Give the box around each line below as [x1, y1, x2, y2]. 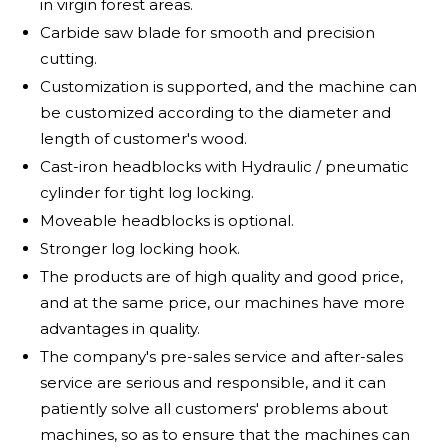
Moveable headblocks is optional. [40, 211, 294, 230]
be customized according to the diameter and [40, 103, 391, 122]
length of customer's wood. [40, 129, 247, 148]
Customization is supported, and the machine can [40, 77, 417, 96]
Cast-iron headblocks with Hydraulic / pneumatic [40, 157, 409, 176]
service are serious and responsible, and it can [40, 373, 386, 392]
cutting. [40, 49, 97, 68]
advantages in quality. [40, 319, 200, 338]
